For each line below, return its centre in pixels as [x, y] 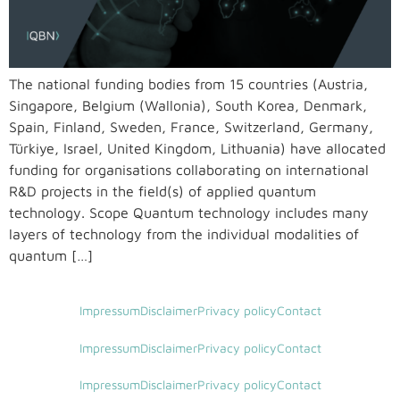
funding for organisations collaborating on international [189, 169]
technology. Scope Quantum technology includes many [189, 212]
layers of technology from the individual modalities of [184, 233]
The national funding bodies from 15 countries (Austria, [188, 83]
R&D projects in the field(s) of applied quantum [162, 191]
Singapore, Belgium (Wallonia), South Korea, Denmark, [188, 105]
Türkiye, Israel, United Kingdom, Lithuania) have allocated [197, 148]
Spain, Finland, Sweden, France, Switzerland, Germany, [191, 126]
